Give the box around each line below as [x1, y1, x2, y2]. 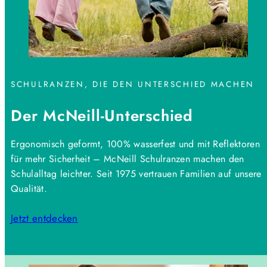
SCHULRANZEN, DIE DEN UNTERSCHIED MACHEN [11, 77, 255, 90]
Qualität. [11, 182, 47, 196]
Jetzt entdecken [11, 211, 78, 226]
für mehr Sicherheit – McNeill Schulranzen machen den [11, 152, 244, 166]
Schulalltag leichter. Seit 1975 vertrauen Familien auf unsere [11, 167, 262, 181]
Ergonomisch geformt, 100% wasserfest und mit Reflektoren [11, 137, 260, 151]
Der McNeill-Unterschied [11, 104, 193, 127]
